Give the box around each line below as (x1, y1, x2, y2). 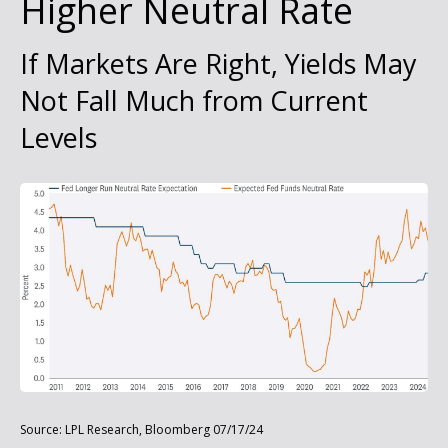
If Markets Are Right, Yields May (20, 45, 417, 82)
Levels (20, 119, 97, 156)
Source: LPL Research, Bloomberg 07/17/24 (20, 420, 263, 438)
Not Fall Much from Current (20, 82, 368, 119)
